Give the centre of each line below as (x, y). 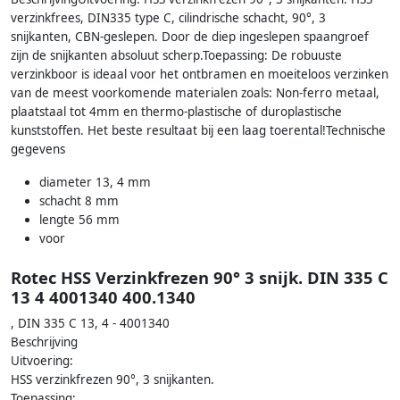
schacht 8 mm (79, 200)
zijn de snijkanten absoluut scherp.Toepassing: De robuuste (176, 55)
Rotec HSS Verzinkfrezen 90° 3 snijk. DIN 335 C (200, 278)
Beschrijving (44, 342)
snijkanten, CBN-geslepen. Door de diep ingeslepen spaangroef (190, 36)
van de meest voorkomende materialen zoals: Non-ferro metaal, (195, 92)
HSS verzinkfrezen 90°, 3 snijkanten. (112, 380)
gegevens (38, 149)
